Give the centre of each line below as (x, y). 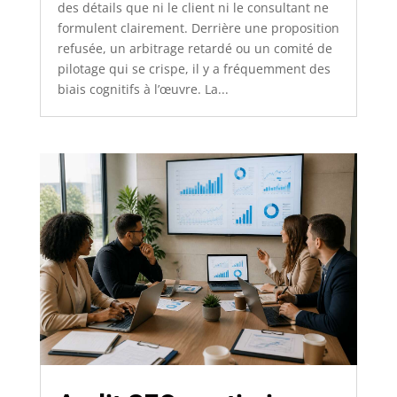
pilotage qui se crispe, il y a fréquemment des (194, 69)
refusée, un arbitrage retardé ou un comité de (195, 49)
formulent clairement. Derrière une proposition (198, 28)
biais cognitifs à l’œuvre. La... (143, 90)
